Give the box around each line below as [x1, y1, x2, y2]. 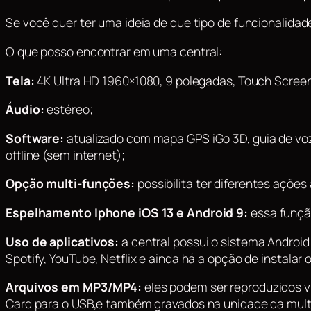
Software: [6, 129, 65, 146]
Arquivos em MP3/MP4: [6, 278, 142, 296]
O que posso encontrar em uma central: [6, 42, 223, 60]
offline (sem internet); [6, 146, 125, 163]
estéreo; [44, 101, 93, 118]
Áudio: [6, 101, 44, 118]
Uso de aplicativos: [6, 233, 119, 250]
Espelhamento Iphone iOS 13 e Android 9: [6, 203, 249, 221]
